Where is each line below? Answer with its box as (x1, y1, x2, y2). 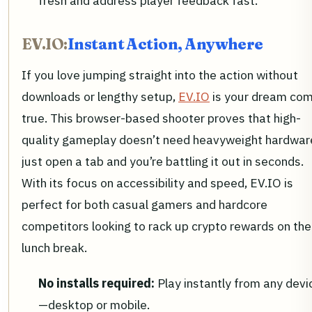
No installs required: (38, 274, 155, 291)
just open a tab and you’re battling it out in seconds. (22, 153, 304, 169)
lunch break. (22, 239, 87, 256)
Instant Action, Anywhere (67, 34, 263, 54)
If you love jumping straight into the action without (22, 66, 298, 83)
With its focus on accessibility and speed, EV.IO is (22, 174, 293, 191)
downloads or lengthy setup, (22, 88, 178, 104)
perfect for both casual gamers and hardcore (22, 196, 267, 212)
